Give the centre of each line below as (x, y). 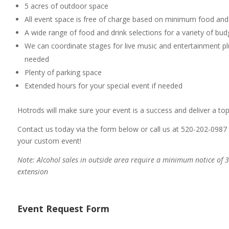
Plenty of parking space (63, 72)
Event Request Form (63, 209)
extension (32, 171)
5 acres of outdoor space (66, 6)
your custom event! (49, 141)
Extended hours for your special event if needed (103, 86)
